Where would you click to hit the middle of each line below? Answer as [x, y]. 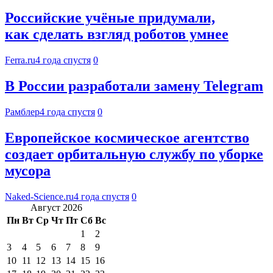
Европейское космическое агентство [127, 137]
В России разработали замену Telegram [134, 86]
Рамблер [22, 112]
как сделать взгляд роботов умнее [117, 34]
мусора [28, 170]
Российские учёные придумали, [110, 18]
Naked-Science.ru [39, 196]
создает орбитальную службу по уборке [134, 154]
